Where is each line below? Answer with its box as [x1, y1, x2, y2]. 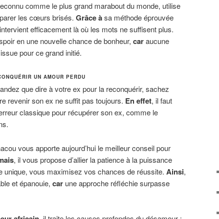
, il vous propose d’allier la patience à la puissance [14, 154, 172, 165]
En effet [125, 95, 152, 107]
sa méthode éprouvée [102, 12, 174, 23]
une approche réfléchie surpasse [63, 177, 170, 188]
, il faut [152, 95, 172, 106]
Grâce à [76, 12, 102, 23]
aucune [144, 36, 169, 46]
